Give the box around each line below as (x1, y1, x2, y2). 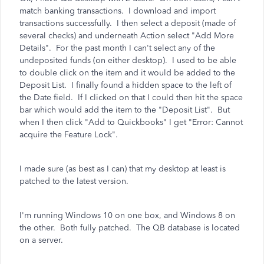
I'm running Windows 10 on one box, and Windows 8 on (19, 210, 235, 220)
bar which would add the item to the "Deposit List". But (19, 105, 230, 115)
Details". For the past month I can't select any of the (19, 43, 215, 53)
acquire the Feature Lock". (19, 130, 118, 140)
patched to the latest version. (19, 176, 128, 186)
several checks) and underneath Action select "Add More (19, 31, 234, 41)
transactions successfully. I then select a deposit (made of (19, 18, 236, 28)
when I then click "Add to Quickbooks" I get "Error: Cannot (19, 117, 243, 127)
